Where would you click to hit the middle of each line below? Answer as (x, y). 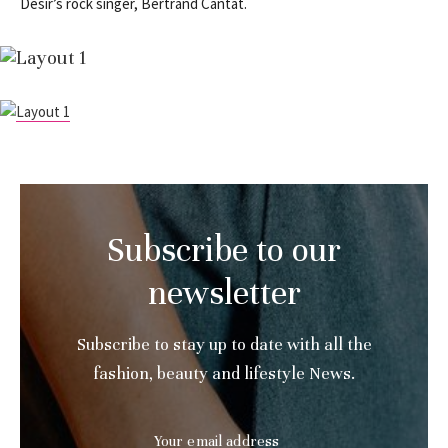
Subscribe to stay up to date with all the (224, 344)
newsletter (224, 292)
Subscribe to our (224, 249)
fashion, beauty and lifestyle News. (224, 373)
